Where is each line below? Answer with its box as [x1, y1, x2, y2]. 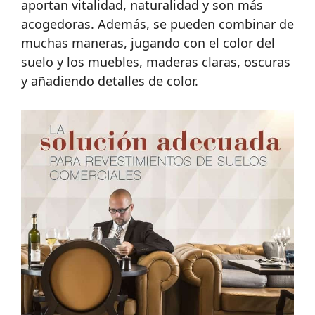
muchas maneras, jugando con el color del [21, 34, 275, 51]
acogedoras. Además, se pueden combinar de [21, 15, 294, 32]
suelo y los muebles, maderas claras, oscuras [21, 53, 290, 70]
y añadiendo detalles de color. [21, 72, 198, 89]
